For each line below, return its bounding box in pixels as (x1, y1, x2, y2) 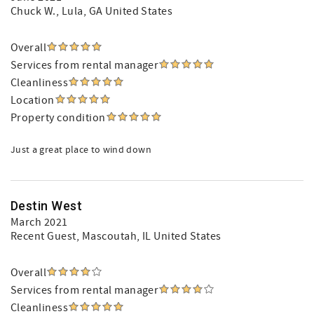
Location (11, 93, 55, 107)
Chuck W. (11, 4, 56, 18)
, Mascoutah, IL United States (76, 229, 221, 243)
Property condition (11, 111, 106, 125)
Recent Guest (11, 229, 76, 243)
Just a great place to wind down (11, 144, 151, 156)
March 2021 (11, 215, 68, 229)
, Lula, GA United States (55, 4, 173, 18)
